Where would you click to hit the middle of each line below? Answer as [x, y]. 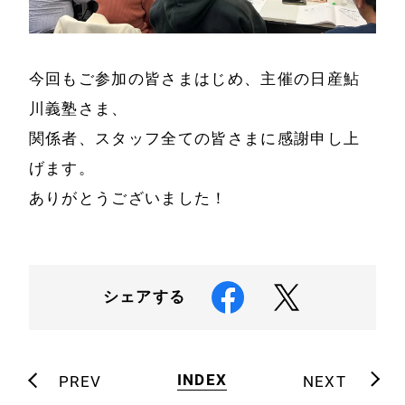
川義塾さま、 [78, 108]
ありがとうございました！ [128, 198]
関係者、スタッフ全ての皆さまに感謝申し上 [194, 138]
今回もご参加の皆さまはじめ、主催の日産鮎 [194, 78]
